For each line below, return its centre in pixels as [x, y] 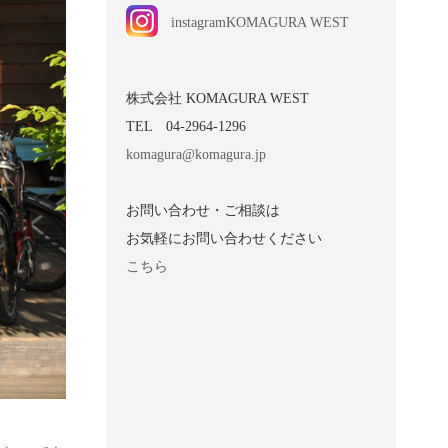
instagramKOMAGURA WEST [260, 22]
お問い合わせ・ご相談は [203, 210]
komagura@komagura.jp [196, 154]
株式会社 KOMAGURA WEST [217, 98]
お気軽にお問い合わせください [224, 238]
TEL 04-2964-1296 [186, 126]
